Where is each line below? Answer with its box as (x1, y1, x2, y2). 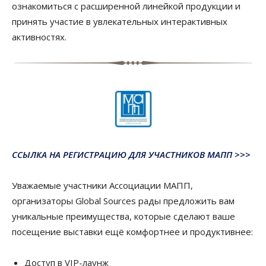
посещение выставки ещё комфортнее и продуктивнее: (12, 226, 253, 237)
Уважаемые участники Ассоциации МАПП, (12, 179, 193, 191)
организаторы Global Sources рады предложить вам (12, 195, 235, 207)
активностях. (12, 31, 69, 43)
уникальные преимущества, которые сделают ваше (12, 210, 235, 222)
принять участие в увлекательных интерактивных (12, 15, 227, 27)
